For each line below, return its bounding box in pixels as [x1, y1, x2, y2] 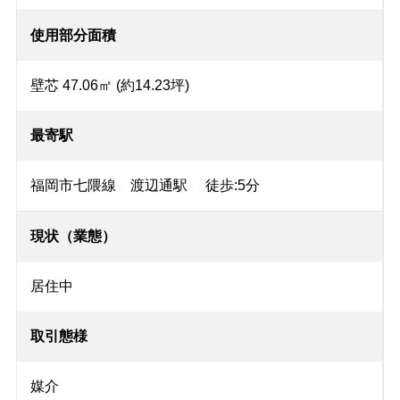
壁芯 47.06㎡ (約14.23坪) [29, 78, 189, 94]
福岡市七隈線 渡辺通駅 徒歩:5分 [29, 178, 260, 194]
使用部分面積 [29, 28, 116, 44]
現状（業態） [29, 229, 116, 245]
